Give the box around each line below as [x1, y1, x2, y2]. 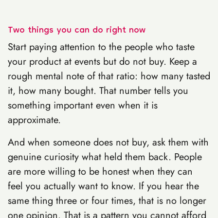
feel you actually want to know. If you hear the [8, 179, 199, 193]
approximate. [8, 113, 61, 127]
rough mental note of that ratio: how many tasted [8, 69, 210, 83]
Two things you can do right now [8, 21, 145, 41]
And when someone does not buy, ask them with [8, 135, 209, 149]
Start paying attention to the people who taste [8, 40, 195, 54]
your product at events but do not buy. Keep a [8, 54, 197, 69]
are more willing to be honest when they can [8, 164, 193, 179]
